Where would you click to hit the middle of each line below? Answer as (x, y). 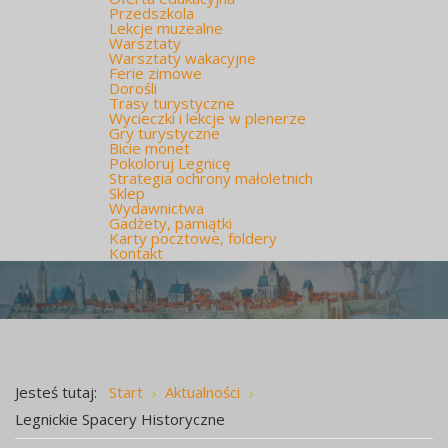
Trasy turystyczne (172, 103)
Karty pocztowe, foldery (193, 238)
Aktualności (202, 392)
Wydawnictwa (156, 208)
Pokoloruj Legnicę (169, 163)
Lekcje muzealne (166, 28)
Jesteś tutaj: (60, 392)
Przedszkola (151, 13)
